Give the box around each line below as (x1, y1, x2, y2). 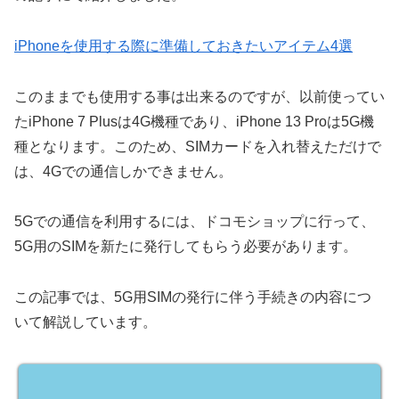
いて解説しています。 (14, 314, 157, 330)
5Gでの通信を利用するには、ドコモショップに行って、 (14, 214, 375, 230)
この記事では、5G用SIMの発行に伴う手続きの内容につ (14, 289, 371, 305)
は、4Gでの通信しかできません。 (14, 163, 232, 179)
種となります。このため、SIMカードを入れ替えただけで (14, 138, 381, 154)
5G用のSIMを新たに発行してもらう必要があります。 (14, 239, 357, 255)
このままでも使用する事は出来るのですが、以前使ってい (14, 88, 385, 104)
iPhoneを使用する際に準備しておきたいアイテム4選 (14, 37, 353, 53)
